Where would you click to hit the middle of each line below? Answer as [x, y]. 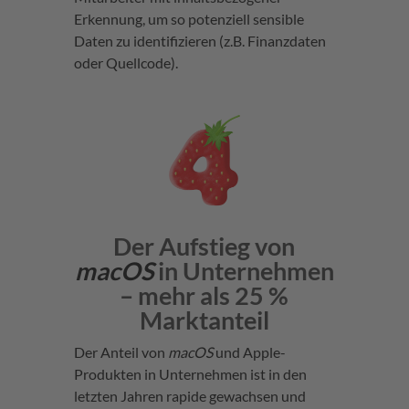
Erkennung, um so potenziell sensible [189, 19]
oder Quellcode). [126, 63]
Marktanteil [204, 320]
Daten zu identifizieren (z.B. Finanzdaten [199, 41]
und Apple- [249, 351]
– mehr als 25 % [204, 295]
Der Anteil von [121, 351]
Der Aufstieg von [204, 246]
